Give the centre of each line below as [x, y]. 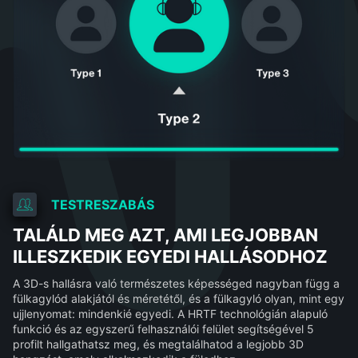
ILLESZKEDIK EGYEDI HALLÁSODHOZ [170, 256]
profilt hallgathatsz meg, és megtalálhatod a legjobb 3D [158, 344]
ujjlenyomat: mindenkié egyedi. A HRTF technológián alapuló [170, 313]
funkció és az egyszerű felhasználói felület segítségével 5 [163, 328]
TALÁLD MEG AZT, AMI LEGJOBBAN [165, 235]
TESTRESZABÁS [102, 204]
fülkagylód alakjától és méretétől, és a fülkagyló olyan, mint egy [178, 298]
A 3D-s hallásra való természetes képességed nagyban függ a [176, 283]
